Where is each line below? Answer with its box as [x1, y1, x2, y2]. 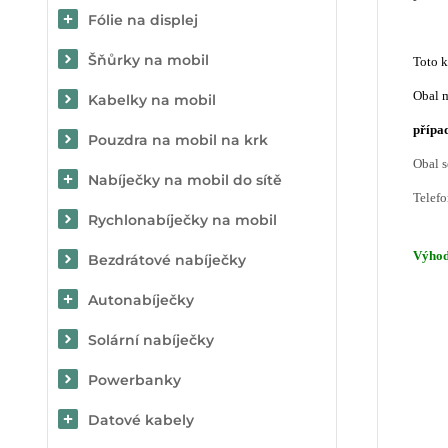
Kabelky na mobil [88, 91, 216, 109]
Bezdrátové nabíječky [88, 251, 246, 269]
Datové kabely [88, 411, 194, 429]
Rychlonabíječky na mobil [88, 211, 277, 229]
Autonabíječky [88, 291, 194, 309]
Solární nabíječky [88, 331, 214, 349]
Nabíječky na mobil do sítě [88, 171, 282, 189]
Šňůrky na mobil [88, 51, 209, 69]
